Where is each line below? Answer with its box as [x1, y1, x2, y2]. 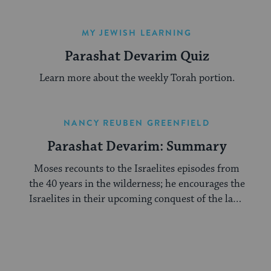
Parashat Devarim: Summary [47, 138, 227, 156]
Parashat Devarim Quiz [64, 47, 209, 65]
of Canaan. [113, 207, 160, 221]
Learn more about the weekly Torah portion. [39, 71, 235, 85]
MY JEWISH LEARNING [81, 26, 192, 39]
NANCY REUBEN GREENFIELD [64, 117, 210, 129]
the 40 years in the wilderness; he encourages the [28, 177, 245, 191]
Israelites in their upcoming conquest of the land [29, 192, 244, 206]
